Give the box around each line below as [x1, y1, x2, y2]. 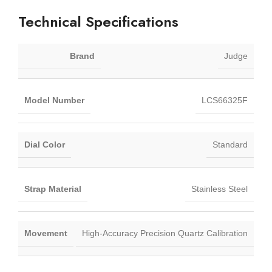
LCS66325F [202, 95, 248, 105]
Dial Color [24, 139, 65, 149]
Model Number [24, 95, 84, 105]
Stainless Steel [191, 183, 248, 194]
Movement [24, 228, 67, 238]
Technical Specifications [18, 10, 178, 32]
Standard [212, 139, 248, 149]
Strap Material [24, 183, 81, 194]
